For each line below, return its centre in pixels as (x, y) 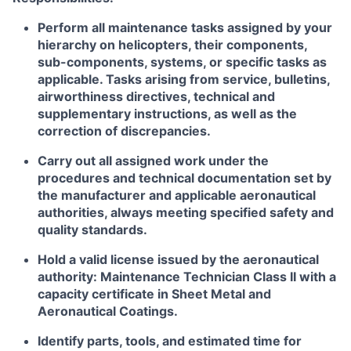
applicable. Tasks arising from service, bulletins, (184, 79)
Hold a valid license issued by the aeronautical (178, 259)
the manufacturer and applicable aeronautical (177, 195)
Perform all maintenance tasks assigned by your (185, 27)
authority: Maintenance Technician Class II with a (187, 277)
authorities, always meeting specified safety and (186, 212)
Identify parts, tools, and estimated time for (170, 341)
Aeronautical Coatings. (108, 311)
